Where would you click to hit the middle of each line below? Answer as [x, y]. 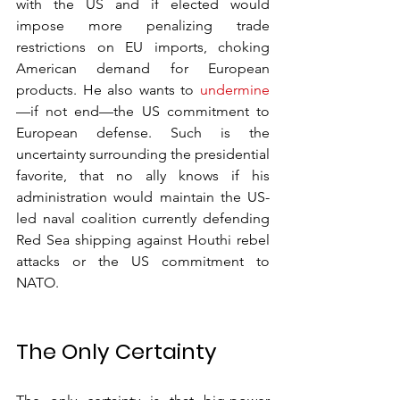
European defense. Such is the [143, 133]
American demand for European [143, 68]
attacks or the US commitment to [143, 261]
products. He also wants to [108, 90]
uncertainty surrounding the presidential [143, 154]
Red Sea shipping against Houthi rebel [143, 240]
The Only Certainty [117, 351]
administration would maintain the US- [143, 197]
